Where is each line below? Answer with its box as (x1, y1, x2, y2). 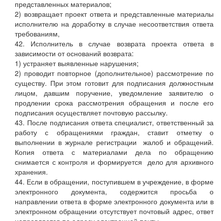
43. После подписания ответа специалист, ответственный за (15, 117, 214, 128)
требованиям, (15, 29, 62, 39)
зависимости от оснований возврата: (15, 48, 134, 59)
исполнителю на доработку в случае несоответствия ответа (15, 19, 214, 29)
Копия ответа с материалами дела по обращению (15, 147, 214, 157)
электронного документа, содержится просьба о (15, 186, 214, 197)
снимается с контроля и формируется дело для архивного (15, 157, 214, 167)
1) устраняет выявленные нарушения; (15, 58, 139, 69)
